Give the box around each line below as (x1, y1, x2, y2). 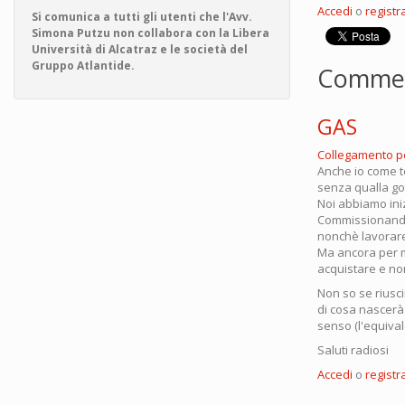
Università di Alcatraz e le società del (32, 42, 248, 57)
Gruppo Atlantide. (32, 58, 135, 73)
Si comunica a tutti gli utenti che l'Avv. (32, 9, 252, 24)
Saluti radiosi (317, 342, 389, 358)
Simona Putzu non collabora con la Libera (32, 25, 269, 41)
